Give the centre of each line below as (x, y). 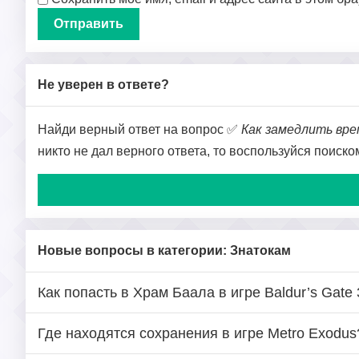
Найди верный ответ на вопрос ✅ (139, 129)
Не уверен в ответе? (103, 85)
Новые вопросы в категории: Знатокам (164, 250)
